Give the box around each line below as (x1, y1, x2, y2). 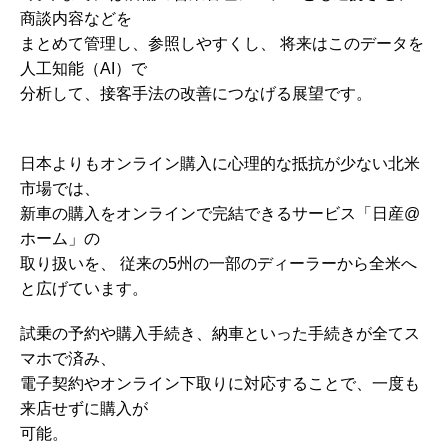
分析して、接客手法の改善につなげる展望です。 (20, 84, 372, 102)
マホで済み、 (20, 349, 116, 367)
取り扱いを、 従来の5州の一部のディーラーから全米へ (20, 254, 417, 272)
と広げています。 (20, 279, 148, 297)
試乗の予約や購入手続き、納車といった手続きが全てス (20, 324, 420, 342)
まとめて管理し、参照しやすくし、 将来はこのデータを (20, 34, 424, 52)
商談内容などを (20, 9, 132, 27)
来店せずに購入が (20, 399, 148, 417)
